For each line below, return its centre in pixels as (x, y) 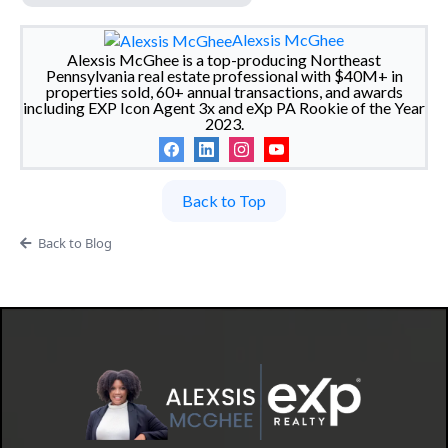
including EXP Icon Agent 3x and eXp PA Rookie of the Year (224, 107)
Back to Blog (74, 242)
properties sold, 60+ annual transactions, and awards (224, 91)
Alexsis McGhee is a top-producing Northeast (224, 59)
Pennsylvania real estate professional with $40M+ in (224, 75)
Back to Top (224, 200)
